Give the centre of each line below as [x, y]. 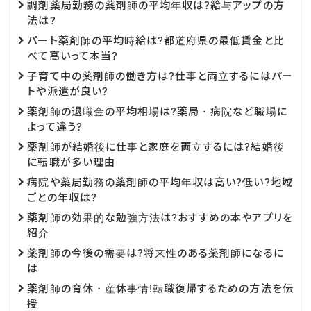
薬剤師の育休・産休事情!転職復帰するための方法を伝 [160, 288]
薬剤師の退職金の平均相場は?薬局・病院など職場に [157, 111]
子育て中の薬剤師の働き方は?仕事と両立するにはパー [160, 76]
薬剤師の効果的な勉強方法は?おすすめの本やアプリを [160, 217]
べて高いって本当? [73, 56]
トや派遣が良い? [68, 91]
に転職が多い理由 [71, 162]
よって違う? [55, 126]
